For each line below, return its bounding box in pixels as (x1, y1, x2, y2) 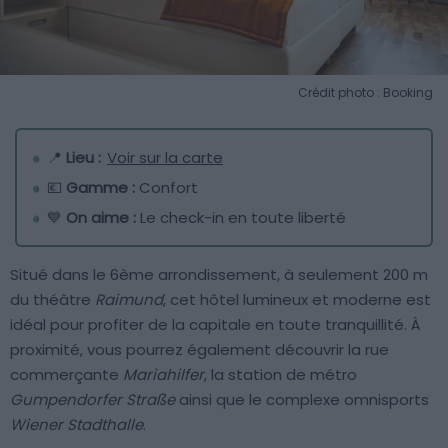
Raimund (95, 288, 163, 310)
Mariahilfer (123, 363, 204, 385)
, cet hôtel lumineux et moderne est (163, 288, 431, 310)
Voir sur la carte (107, 146, 223, 168)
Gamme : (66, 176, 139, 198)
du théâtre (10, 288, 95, 310)
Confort (139, 176, 198, 198)
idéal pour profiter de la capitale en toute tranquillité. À (10, 313, 421, 335)
